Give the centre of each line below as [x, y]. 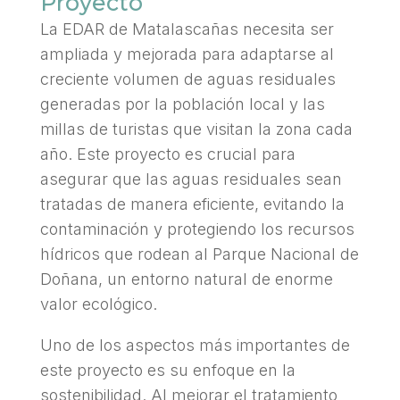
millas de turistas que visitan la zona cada [196, 129]
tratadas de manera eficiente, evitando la [192, 204]
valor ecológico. [98, 304]
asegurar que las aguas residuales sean [191, 179]
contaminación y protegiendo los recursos [197, 229]
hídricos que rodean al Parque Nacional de [199, 254]
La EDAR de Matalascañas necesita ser [187, 29]
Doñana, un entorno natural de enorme [186, 279]
